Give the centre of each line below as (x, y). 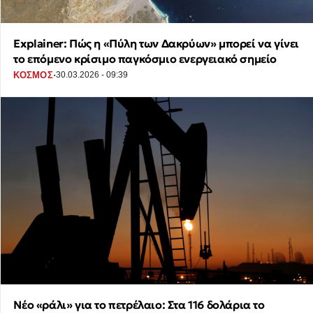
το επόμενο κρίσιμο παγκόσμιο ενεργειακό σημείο (145, 59)
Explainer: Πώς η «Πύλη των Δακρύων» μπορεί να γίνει (156, 44)
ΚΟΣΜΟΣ (33, 75)
